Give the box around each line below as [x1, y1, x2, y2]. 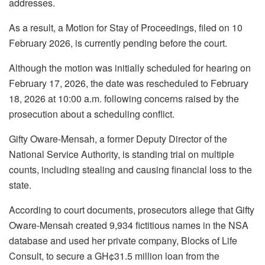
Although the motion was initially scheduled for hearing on [9, 60, 251, 75]
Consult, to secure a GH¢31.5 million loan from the [9, 248, 219, 263]
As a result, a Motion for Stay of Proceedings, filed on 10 [9, 20, 243, 34]
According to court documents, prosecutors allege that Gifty [9, 202, 254, 216]
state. [9, 177, 31, 192]
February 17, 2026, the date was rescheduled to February [9, 76, 248, 90]
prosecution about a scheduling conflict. [9, 106, 174, 121]
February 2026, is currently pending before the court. [9, 35, 227, 50]
